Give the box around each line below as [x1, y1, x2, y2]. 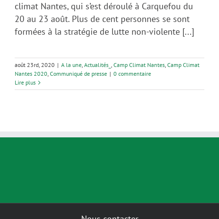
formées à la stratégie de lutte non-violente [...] [15, 25, 194, 37]
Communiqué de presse [50, 69, 107, 77]
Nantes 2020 [15, 69, 47, 77]
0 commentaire [113, 69, 151, 77]
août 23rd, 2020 [15, 61, 55, 68]
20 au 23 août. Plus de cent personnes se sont [15, 13, 190, 24]
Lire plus [15, 78, 36, 86]
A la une [61, 61, 82, 68]
